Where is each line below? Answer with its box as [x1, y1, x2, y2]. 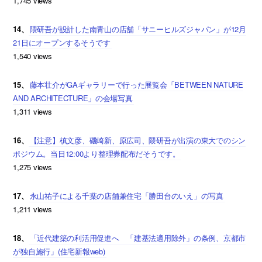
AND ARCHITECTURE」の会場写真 [13, 92, 133, 104]
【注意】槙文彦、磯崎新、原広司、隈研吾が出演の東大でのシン [29, 135, 246, 146]
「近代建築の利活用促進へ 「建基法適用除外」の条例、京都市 [29, 232, 246, 244]
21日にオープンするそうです [13, 37, 111, 49]
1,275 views [13, 161, 52, 173]
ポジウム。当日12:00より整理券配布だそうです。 [13, 148, 180, 160]
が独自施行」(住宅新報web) [13, 246, 105, 257]
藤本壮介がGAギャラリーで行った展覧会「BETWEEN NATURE [29, 79, 243, 91]
